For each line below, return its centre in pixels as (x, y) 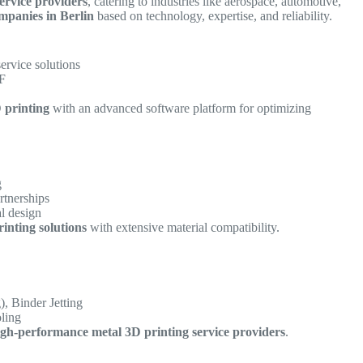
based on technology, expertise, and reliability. (214, 15)
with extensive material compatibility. (184, 228)
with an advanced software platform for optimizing (181, 109)
